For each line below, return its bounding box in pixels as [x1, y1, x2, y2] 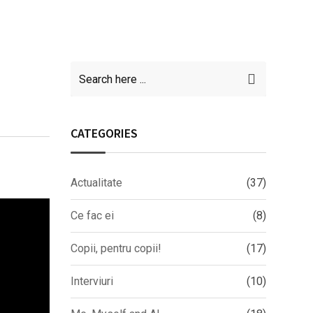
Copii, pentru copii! [71, 242, 161, 255]
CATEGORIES [71, 125, 138, 141]
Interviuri [71, 275, 113, 288]
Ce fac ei [71, 209, 114, 222]
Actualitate [71, 176, 122, 189]
